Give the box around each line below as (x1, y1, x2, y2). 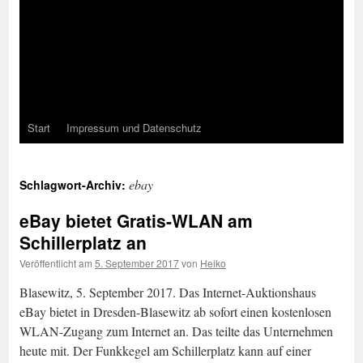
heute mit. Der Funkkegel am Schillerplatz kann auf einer (19, 342, 311, 359)
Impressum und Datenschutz (66, 120, 202, 135)
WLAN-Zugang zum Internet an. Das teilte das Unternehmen (19, 322, 333, 340)
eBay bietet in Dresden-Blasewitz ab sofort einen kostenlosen (19, 303, 331, 320)
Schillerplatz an (19, 230, 147, 254)
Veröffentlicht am (19, 256, 92, 270)
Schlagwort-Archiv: (19, 177, 129, 193)
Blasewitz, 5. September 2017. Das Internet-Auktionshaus (19, 284, 316, 301)
